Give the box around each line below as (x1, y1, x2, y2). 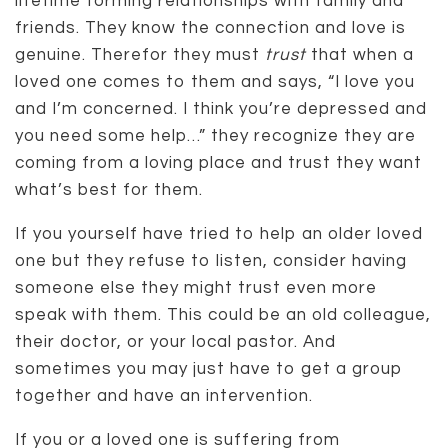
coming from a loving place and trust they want (15, 154, 422, 172)
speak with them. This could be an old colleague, (15, 306, 431, 324)
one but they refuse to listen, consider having (15, 252, 407, 270)
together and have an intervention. (15, 387, 313, 405)
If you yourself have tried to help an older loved (15, 225, 423, 243)
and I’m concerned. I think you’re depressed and (15, 100, 427, 118)
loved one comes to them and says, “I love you (15, 73, 415, 91)
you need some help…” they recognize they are (15, 127, 416, 145)
